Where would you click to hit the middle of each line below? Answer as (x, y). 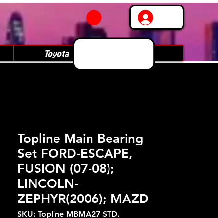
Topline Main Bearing (80, 138)
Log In (171, 17)
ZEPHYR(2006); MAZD (83, 199)
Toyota (56, 53)
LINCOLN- (48, 184)
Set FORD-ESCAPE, (75, 154)
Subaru (141, 53)
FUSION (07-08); (66, 169)
